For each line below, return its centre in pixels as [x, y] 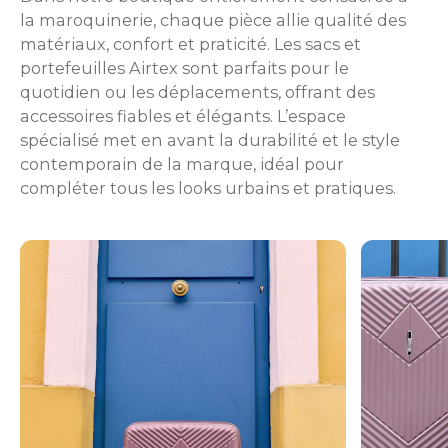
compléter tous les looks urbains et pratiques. [208, 188]
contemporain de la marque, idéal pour [182, 164]
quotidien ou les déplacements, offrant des [197, 92]
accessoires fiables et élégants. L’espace [183, 116]
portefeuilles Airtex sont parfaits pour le [184, 68]
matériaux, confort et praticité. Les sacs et [190, 44]
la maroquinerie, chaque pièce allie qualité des [213, 20]
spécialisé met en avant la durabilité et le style [210, 140]
